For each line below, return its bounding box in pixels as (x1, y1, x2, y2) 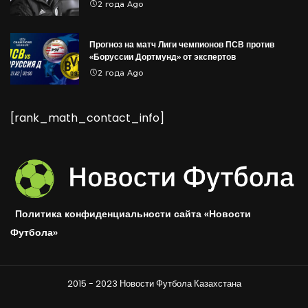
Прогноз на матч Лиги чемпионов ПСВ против (89, 38, 274, 49)
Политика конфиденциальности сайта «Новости (15, 207, 251, 219)
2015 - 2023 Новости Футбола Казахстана (67, 277, 241, 289)
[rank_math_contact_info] (10, 109, 164, 126)
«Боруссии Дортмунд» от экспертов (89, 51, 236, 62)
